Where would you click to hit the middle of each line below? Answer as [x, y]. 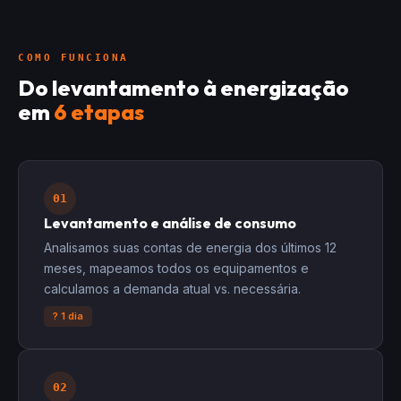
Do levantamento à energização [183, 88]
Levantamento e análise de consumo [170, 223]
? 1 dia [68, 316]
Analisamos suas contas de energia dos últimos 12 [190, 247]
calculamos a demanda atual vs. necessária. [172, 289]
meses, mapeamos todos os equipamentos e [176, 268]
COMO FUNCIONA [73, 58]
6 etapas [99, 112]
